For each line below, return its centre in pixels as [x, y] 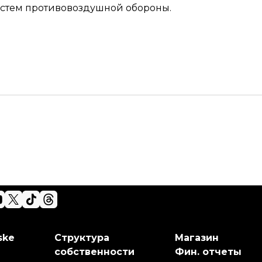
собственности [95, 252]
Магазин [196, 238]
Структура [82, 238]
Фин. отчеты [208, 252]
